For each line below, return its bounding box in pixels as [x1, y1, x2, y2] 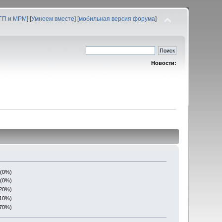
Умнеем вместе [31, 15, 74, 22]
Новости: [151, 60, 176, 66]
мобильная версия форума [78, 15, 155, 22]
